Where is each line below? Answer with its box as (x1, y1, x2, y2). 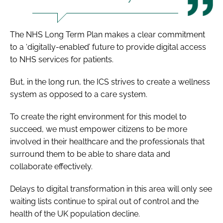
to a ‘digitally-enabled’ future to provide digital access (10, 42, 206, 52)
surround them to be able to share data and (10, 149, 170, 159)
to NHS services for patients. (10, 54, 113, 64)
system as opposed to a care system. (10, 89, 147, 99)
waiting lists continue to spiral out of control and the (10, 196, 199, 206)
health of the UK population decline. (10, 209, 140, 219)
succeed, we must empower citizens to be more (10, 124, 187, 134)
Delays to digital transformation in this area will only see (10, 184, 212, 194)
